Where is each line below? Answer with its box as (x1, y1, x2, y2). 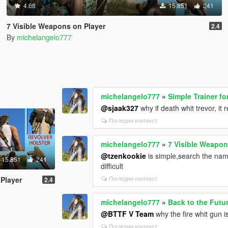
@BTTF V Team (101, 208, 154, 219)
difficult (101, 160, 124, 171)
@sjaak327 (101, 102, 139, 113)
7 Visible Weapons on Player (6, 21, 105, 31)
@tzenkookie (101, 150, 147, 161)
